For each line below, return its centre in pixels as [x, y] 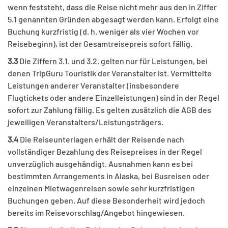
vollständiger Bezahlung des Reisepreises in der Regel [105, 152]
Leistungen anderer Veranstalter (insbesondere [93, 85]
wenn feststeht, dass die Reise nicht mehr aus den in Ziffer [112, 7]
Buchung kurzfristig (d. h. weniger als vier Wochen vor [103, 32]
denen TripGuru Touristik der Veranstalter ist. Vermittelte [110, 73]
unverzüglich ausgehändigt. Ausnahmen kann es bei [100, 164]
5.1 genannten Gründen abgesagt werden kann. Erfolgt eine [113, 19]
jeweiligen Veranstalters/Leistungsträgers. [85, 122]
